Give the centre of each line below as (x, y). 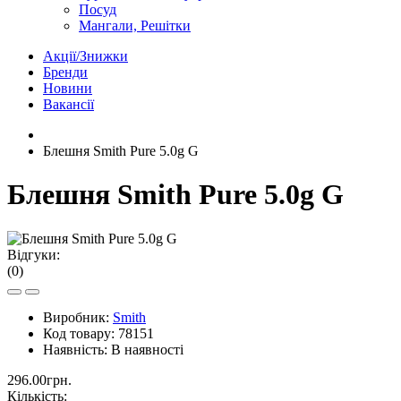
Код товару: (81, 333)
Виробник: (78, 317)
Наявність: (77, 349)
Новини (68, 88)
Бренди (65, 72)
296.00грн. (39, 380)
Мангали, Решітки (135, 26)
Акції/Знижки (85, 56)
